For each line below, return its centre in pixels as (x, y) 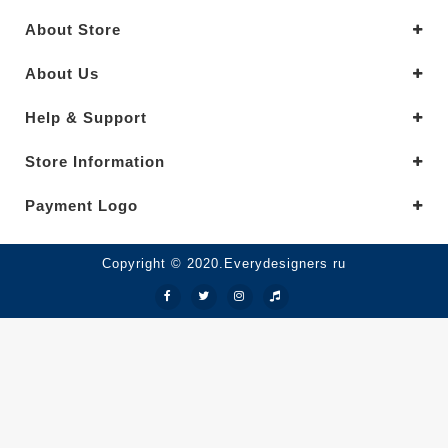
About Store (73, 29)
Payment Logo (81, 205)
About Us (62, 73)
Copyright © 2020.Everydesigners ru (224, 263)
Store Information (95, 161)
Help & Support (86, 117)
